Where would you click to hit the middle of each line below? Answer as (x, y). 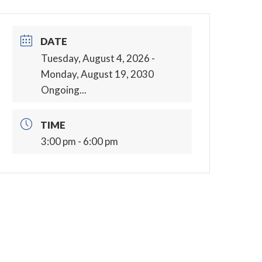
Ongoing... (64, 89)
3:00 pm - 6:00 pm (80, 142)
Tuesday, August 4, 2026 (96, 58)
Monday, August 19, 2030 (98, 74)
